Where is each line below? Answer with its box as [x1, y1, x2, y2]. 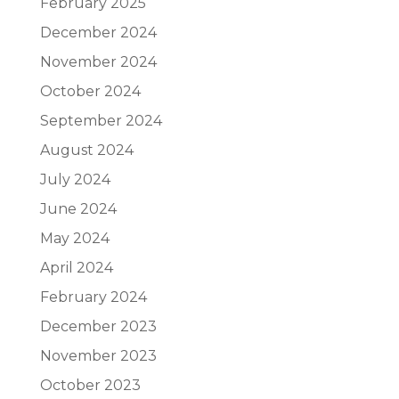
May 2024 [39, 230, 110, 247]
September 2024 [39, 112, 162, 129]
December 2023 [39, 318, 157, 335]
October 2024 [39, 83, 141, 100]
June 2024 [39, 200, 117, 217]
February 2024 [39, 289, 147, 305]
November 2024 [39, 53, 157, 70]
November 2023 [39, 347, 157, 364]
